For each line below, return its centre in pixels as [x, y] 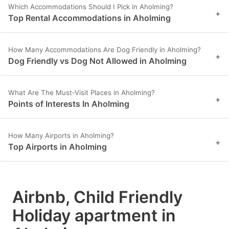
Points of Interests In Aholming [69, 104]
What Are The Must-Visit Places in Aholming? [82, 93]
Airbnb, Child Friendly [97, 197]
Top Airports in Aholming [58, 147]
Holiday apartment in [94, 216]
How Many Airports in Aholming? [61, 136]
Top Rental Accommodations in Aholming [89, 18]
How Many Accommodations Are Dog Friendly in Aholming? [105, 50]
